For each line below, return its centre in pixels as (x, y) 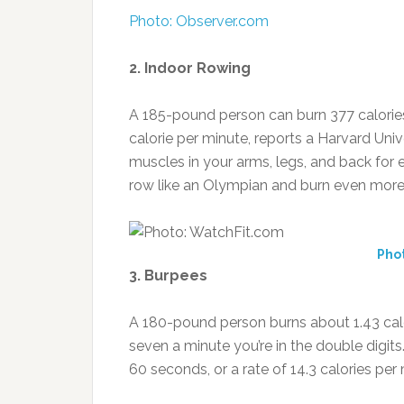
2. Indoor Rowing (190, 68)
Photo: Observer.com (199, 21)
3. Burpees (168, 275)
